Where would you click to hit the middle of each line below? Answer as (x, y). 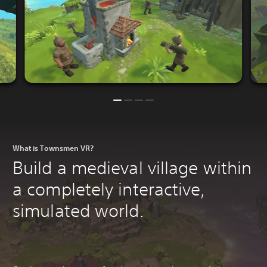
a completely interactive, (109, 189)
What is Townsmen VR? (53, 148)
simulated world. (78, 210)
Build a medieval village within (132, 167)
